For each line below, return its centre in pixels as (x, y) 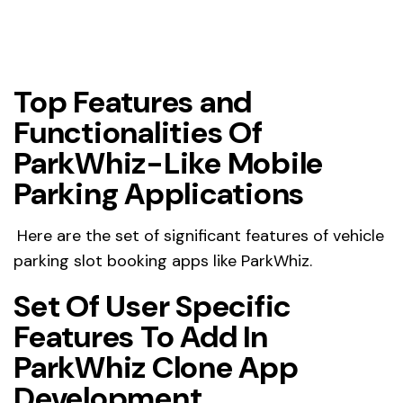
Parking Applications (159, 194)
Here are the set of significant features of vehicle (201, 236)
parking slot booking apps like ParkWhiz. (163, 261)
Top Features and (133, 103)
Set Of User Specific (152, 307)
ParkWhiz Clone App (156, 368)
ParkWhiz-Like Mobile (168, 164)
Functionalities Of (138, 133)
